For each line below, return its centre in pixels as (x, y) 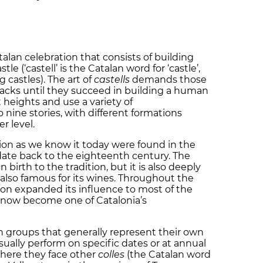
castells (111, 79)
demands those (168, 79)
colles (111, 254)
